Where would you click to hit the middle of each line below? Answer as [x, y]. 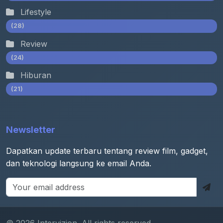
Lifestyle [35, 12]
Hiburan [35, 75]
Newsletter [31, 130]
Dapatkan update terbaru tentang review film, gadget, [107, 151]
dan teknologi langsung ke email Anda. [79, 164]
